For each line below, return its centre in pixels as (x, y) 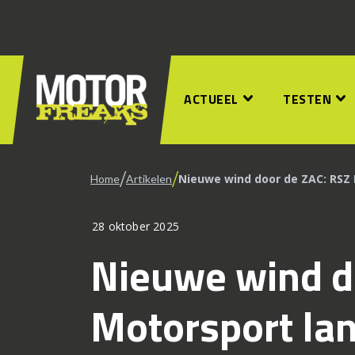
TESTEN (307, 99)
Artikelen (149, 179)
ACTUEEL (211, 99)
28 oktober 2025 (136, 226)
